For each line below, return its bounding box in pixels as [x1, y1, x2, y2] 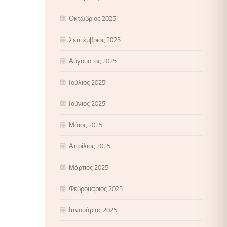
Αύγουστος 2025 [69, 57, 117, 65]
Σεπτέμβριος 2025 [69, 35, 121, 44]
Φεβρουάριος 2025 [69, 184, 123, 193]
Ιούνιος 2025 [69, 99, 105, 107]
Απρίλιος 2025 [69, 142, 110, 150]
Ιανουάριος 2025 [69, 206, 117, 214]
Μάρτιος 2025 [69, 163, 108, 171]
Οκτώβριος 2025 [69, 14, 116, 22]
